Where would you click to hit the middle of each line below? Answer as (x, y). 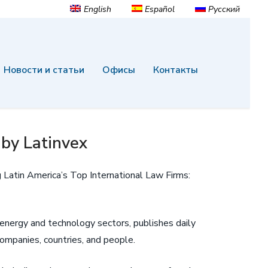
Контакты (176, 70)
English (97, 9)
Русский (224, 9)
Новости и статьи (44, 70)
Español (159, 9)
